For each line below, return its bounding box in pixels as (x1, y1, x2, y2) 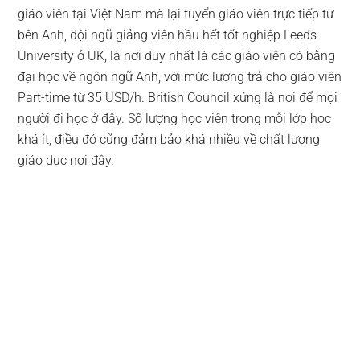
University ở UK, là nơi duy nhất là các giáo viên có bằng (18, 48, 336, 64)
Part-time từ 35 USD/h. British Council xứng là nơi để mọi (18, 90, 338, 106)
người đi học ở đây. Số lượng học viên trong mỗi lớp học (18, 111, 332, 127)
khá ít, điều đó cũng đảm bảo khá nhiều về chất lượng (18, 132, 321, 148)
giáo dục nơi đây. (18, 153, 115, 169)
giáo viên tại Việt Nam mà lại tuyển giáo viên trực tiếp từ (18, 6, 334, 22)
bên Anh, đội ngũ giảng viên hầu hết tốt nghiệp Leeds (18, 27, 317, 43)
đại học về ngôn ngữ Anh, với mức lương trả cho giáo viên (18, 69, 342, 85)
